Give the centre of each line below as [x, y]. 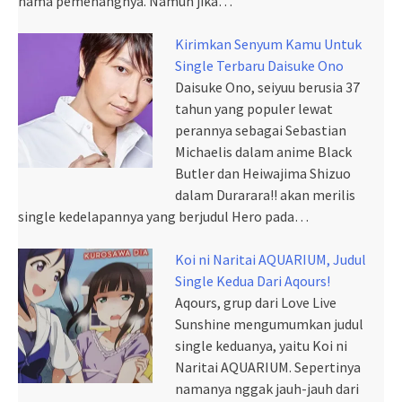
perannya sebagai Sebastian [261, 131]
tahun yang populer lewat [254, 109]
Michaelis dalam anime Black [263, 152]
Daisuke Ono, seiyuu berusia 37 [267, 87]
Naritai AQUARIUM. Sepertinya [268, 367]
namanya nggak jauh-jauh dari [267, 389]
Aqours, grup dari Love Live [256, 303]
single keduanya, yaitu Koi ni [261, 346]
